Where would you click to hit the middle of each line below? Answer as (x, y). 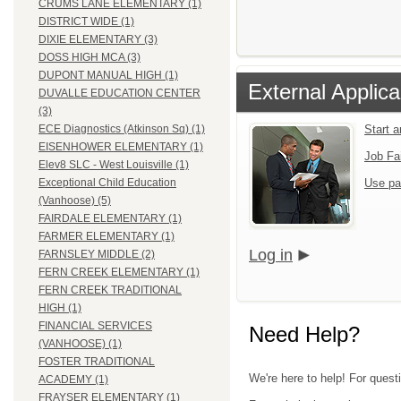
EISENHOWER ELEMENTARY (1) (121, 147)
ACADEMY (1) (73, 380)
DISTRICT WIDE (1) (86, 22)
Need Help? (304, 334)
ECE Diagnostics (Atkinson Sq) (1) (122, 129)
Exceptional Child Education (107, 183)
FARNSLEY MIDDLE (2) (97, 255)
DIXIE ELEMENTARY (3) (98, 40)
